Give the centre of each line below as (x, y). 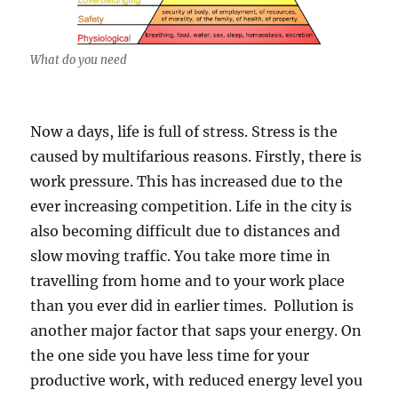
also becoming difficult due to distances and (186, 231)
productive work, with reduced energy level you (197, 380)
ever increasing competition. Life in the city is (191, 206)
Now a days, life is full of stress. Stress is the (184, 131)
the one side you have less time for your (170, 355)
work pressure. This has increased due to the (187, 181)
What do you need (79, 60)
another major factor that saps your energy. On (196, 330)
